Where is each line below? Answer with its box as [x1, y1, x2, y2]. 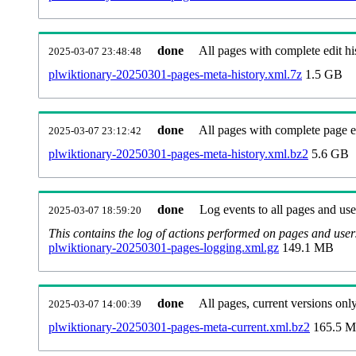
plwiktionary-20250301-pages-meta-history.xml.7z [48, 67, 302, 81]
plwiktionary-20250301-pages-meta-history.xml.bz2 [48, 146, 308, 161]
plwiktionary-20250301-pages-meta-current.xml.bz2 [48, 319, 310, 334]
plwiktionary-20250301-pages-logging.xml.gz [48, 240, 279, 254]
